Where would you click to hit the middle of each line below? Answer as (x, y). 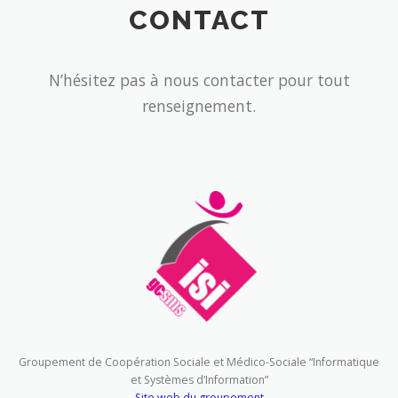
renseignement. (199, 106)
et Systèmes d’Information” (199, 379)
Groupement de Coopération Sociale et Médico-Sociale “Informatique (199, 362)
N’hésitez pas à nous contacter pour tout (199, 80)
